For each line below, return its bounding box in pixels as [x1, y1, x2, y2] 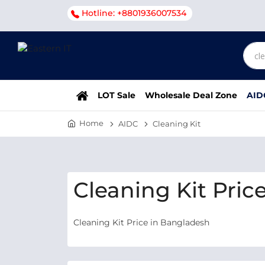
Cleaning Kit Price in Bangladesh [73, 217, 209, 228]
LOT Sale [98, 90, 135, 101]
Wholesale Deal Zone [145, 90, 237, 101]
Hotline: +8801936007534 [82, 8, 186, 18]
